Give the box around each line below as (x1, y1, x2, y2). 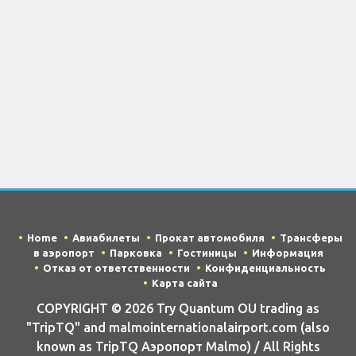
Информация (251, 246, 323, 258)
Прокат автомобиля (154, 231, 265, 243)
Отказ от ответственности (43, 261, 190, 273)
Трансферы (279, 231, 342, 243)
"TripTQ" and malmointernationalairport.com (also (26, 320, 330, 335)
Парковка (109, 246, 162, 258)
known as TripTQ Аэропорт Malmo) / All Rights (36, 339, 320, 354)
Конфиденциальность (205, 261, 326, 273)
